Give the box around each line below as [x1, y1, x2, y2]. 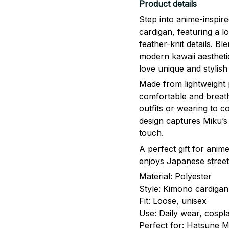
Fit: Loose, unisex [139, 196, 207, 207]
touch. [139, 128, 164, 139]
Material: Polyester [139, 171, 212, 182]
